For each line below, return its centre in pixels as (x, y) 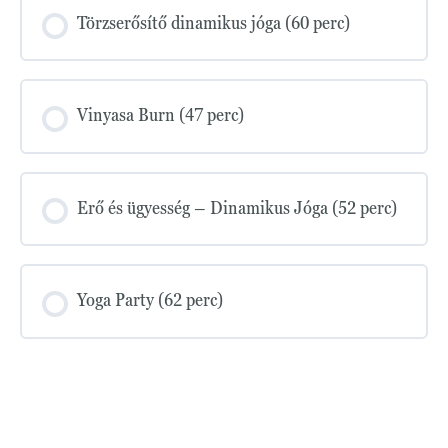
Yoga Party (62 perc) (150, 300)
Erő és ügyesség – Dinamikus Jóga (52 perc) (237, 207)
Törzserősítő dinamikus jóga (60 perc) (213, 22)
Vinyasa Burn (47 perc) (160, 115)
